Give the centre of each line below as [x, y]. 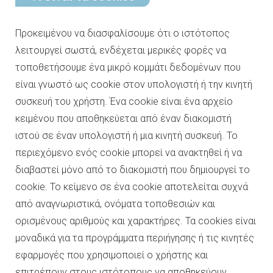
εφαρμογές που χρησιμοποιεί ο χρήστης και [112, 255]
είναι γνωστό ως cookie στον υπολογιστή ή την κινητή [134, 84]
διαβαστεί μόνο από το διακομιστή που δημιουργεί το [133, 170]
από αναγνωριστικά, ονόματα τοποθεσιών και [115, 204]
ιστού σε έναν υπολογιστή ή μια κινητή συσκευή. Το [126, 136]
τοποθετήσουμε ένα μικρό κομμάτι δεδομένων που [128, 67]
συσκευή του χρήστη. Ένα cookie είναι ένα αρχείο [124, 101]
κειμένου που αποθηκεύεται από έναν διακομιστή [123, 119]
